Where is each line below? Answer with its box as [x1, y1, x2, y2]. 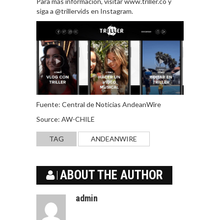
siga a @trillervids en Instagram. [36, 7, 133, 16]
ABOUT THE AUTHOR [60, 167, 163, 182]
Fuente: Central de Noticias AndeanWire [36, 100, 161, 109]
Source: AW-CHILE [36, 114, 95, 123]
